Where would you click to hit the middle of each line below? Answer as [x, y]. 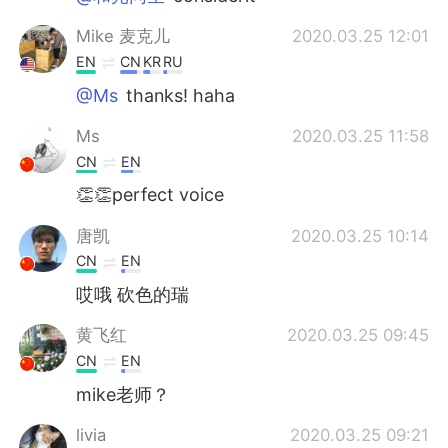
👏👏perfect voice [150, 195]
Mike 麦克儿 [123, 36]
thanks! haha [178, 95]
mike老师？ [123, 394]
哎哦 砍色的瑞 [133, 295]
